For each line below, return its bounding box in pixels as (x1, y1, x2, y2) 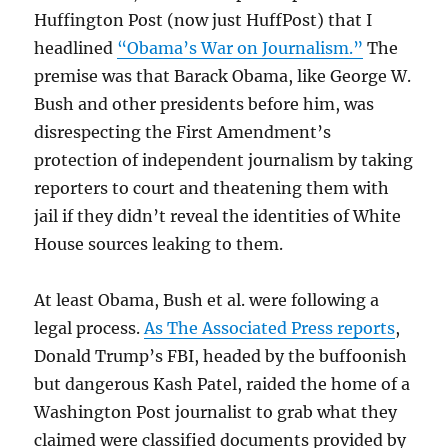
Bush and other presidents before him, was (34, 94, 375, 115)
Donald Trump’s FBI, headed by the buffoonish (34, 346, 408, 367)
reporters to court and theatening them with (34, 178, 390, 199)
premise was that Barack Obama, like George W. (34, 66, 412, 87)
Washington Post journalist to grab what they (34, 402, 398, 423)
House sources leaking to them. (34, 234, 284, 255)
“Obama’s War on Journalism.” (117, 38, 364, 59)
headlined (34, 38, 118, 59)
